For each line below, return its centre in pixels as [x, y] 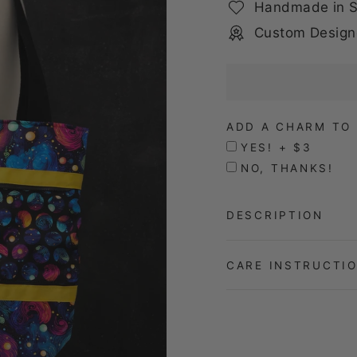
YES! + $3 [277, 147]
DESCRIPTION [275, 215]
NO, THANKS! [287, 168]
